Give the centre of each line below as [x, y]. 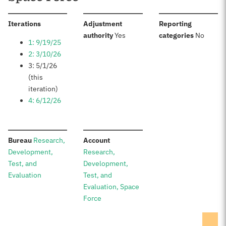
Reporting [175, 24]
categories [176, 35]
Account [97, 140]
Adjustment [103, 24]
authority [98, 35]
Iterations [24, 24]
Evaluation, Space [111, 187]
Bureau [20, 140]
